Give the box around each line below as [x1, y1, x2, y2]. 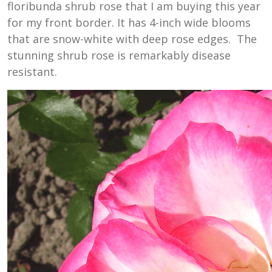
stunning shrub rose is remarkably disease [7, 48, 231, 63]
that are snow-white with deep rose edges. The [7, 32, 257, 47]
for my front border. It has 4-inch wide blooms [7, 15, 251, 30]
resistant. [7, 64, 57, 80]
